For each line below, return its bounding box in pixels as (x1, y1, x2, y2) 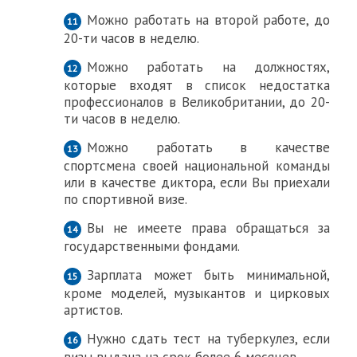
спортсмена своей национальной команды (64, 157, 331, 175)
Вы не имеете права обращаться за (87, 219, 331, 237)
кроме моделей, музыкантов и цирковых (64, 284, 331, 302)
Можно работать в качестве (87, 139, 331, 156)
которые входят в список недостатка (64, 76, 331, 94)
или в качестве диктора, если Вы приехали (64, 174, 331, 191)
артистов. (64, 301, 123, 319)
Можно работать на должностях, (87, 58, 331, 76)
